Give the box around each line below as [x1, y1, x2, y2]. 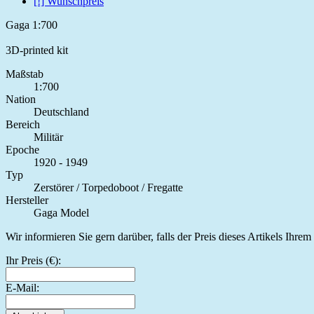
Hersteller [6, 193, 48, 206]
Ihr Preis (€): [6, 254, 61, 266]
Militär [34, 130, 63, 143]
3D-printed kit [6, 43, 68, 56]
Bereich [6, 118, 40, 130]
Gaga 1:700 [6, 18, 57, 31]
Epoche [6, 143, 39, 156]
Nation [6, 93, 36, 105]
